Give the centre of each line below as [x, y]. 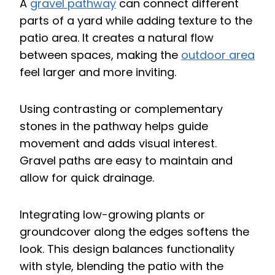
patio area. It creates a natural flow [117, 38]
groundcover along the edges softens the [134, 232]
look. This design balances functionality [127, 249]
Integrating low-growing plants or [112, 215]
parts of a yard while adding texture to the [136, 21]
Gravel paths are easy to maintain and [126, 161]
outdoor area [218, 55]
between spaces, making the [100, 55]
